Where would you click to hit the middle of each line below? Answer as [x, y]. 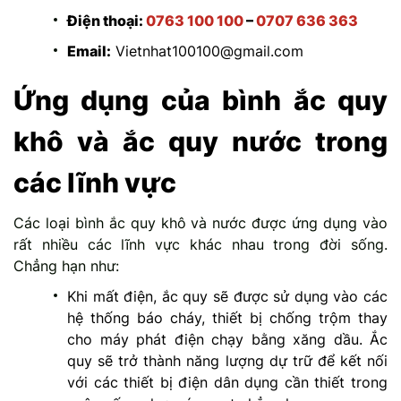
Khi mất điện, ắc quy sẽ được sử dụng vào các [227, 297]
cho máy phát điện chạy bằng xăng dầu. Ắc [227, 340]
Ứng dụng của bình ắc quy [200, 101]
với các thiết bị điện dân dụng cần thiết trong [227, 383]
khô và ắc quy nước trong [200, 142]
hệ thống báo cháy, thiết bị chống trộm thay [227, 318]
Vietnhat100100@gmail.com [207, 51]
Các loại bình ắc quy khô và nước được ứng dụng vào [200, 223]
